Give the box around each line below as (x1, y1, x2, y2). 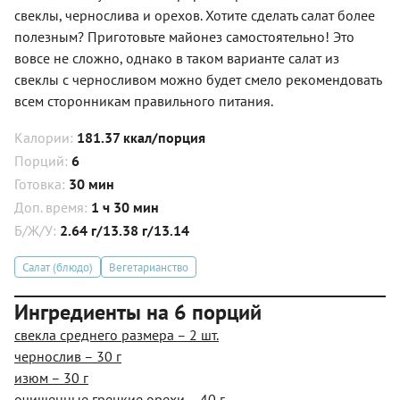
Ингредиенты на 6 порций (14, 298, 262, 326)
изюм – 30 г (14, 369, 88, 387)
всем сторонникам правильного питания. (14, 92, 273, 110)
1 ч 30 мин (91, 198, 159, 216)
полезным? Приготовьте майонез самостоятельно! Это (14, 28, 354, 46)
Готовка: (14, 175, 69, 193)
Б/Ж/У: (14, 221, 60, 239)
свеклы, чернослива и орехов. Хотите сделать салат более (14, 6, 375, 24)
